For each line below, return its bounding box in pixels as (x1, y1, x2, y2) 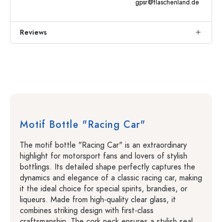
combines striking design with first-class (20, 205, 154, 216)
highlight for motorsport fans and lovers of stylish (20, 151, 187, 162)
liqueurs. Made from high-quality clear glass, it (20, 194, 176, 205)
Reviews (20, 28, 47, 37)
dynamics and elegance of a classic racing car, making (20, 172, 202, 183)
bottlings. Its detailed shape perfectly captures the (20, 162, 195, 172)
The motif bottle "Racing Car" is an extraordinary (20, 140, 187, 151)
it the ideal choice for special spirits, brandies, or (20, 183, 187, 194)
